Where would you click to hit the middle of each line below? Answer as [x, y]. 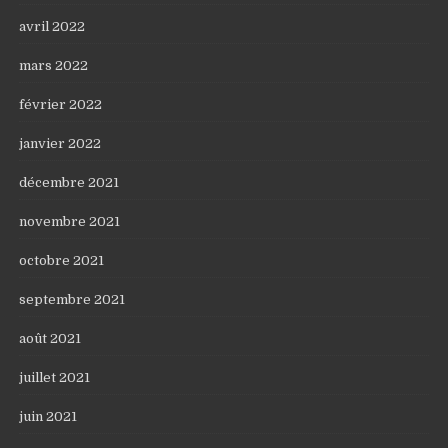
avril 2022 [52, 27]
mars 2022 [54, 66]
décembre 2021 [69, 183]
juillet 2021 [55, 378]
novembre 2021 [70, 222]
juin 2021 [48, 417]
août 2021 [50, 339]
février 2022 [61, 105]
